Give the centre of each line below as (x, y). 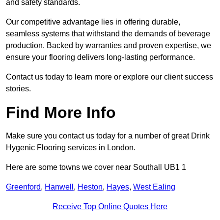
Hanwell (59, 187)
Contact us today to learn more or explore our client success (110, 77)
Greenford (23, 187)
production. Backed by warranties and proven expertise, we (109, 46)
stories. (18, 89)
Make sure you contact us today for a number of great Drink (108, 136)
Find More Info (61, 113)
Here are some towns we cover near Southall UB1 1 (96, 167)
